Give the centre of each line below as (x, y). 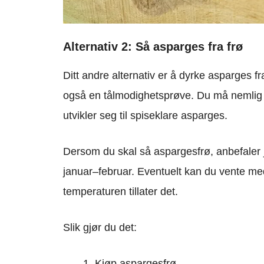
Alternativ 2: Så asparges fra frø (153, 47)
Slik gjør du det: (100, 228)
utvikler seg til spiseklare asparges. (145, 116)
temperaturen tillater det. (121, 192)
